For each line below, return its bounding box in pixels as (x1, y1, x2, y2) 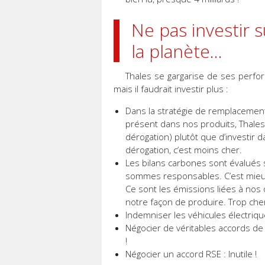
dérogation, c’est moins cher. (125, 144, 242, 156)
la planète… (131, 39, 222, 64)
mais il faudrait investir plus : (114, 83, 228, 95)
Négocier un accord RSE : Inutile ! (125, 248, 257, 260)
